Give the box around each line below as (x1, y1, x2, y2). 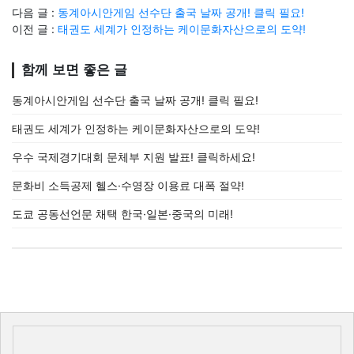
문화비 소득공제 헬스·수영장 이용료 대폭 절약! (12, 179, 244, 192)
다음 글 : (12, 6, 58, 19)
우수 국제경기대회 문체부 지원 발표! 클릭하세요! (12, 150, 255, 164)
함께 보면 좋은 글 (21, 62, 127, 77)
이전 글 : (12, 22, 58, 36)
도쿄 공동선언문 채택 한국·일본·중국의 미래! (12, 207, 233, 220)
